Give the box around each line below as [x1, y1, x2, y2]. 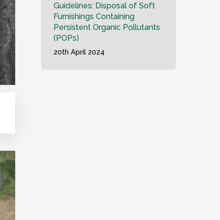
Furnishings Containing [54, 12, 135, 21]
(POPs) [54, 33, 80, 43]
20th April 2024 [54, 48, 105, 56]
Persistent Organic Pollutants [54, 23, 161, 32]
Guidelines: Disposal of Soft [54, 1, 156, 10]
